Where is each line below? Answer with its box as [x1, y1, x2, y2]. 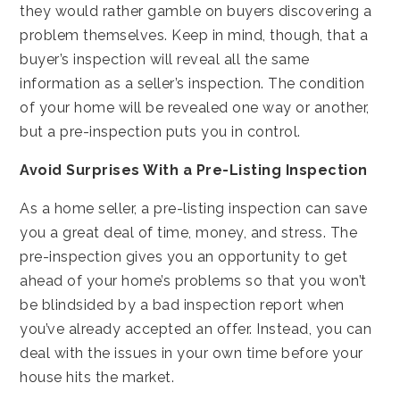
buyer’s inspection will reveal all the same [20, 50, 310, 68]
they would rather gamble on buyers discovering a [20, 2, 372, 20]
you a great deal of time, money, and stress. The [20, 223, 358, 241]
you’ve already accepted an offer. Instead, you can [20, 320, 372, 337]
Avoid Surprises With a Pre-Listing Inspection [20, 161, 368, 179]
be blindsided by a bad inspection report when [20, 296, 345, 313]
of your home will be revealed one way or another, [20, 98, 370, 116]
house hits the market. [20, 368, 175, 386]
